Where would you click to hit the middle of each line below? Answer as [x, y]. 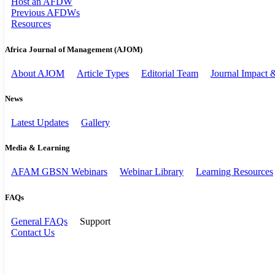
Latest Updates [40, 123]
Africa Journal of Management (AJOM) [74, 49]
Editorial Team [170, 73]
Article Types [103, 73]
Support [95, 221]
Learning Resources [234, 172]
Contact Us [33, 232]
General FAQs [39, 221]
